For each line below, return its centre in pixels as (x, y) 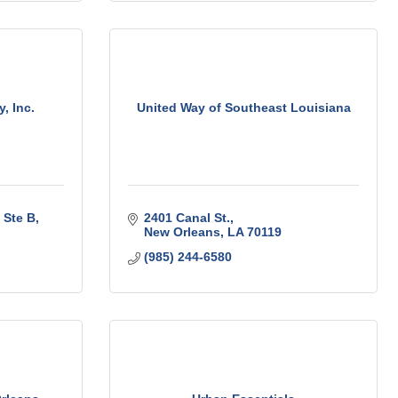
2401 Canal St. (187, 218)
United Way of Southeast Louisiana (243, 107)
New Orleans (182, 232)
